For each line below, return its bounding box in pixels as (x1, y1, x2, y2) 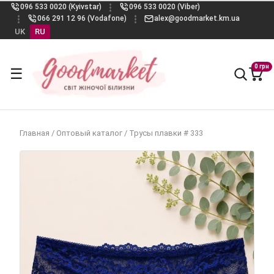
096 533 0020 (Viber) (129, 2, 200, 11)
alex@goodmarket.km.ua (154, 14, 240, 23)
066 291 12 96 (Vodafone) (37, 14, 127, 23)
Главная (20, 128, 50, 138)
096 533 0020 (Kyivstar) (20, 2, 102, 11)
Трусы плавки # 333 (129, 128, 203, 138)
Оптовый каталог (56, 128, 122, 138)
